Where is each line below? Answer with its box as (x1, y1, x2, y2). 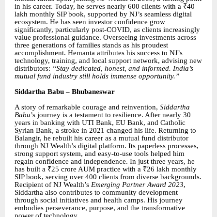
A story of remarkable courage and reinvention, (15, 103, 160, 111)
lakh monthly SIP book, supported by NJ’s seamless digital (15, 10, 192, 18)
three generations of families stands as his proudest (15, 41, 168, 49)
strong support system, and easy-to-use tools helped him (15, 149, 185, 157)
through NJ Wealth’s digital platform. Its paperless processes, (15, 141, 199, 150)
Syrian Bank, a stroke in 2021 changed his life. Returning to (15, 126, 196, 134)
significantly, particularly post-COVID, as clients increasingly (15, 25, 200, 33)
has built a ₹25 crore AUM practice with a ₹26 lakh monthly (15, 165, 197, 173)
